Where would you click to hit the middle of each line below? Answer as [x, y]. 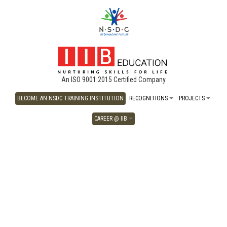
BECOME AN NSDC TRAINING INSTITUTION [70, 98]
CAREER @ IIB [111, 119]
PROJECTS [192, 98]
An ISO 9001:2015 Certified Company [113, 80]
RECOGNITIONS [149, 98]
